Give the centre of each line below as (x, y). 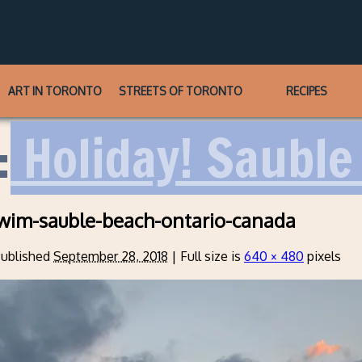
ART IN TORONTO (55, 90)
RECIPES (306, 90)
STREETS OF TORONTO (181, 90)
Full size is (210, 257)
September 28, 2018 (111, 257)
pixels (322, 257)
